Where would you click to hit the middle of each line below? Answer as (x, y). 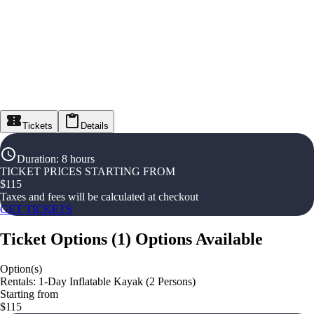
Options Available (199, 239)
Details (95, 126)
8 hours (78, 159)
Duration (36, 159)
